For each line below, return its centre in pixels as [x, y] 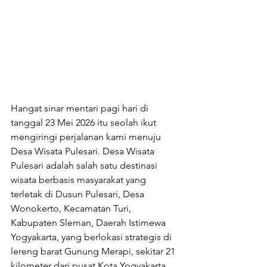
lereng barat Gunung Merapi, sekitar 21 [94, 252]
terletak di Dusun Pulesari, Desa [79, 194]
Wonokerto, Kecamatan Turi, [72, 209]
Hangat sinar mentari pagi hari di [81, 108]
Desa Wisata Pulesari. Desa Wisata [84, 151]
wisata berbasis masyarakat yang [80, 180]
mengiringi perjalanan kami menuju [87, 137]
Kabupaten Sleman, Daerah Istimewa [89, 223]
